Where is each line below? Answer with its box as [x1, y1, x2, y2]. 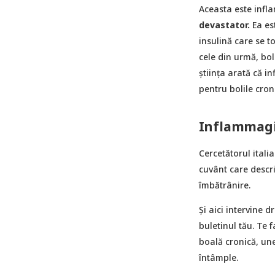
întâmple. [198, 251, 238, 263]
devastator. [198, 18, 250, 31]
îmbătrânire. [198, 179, 250, 191]
